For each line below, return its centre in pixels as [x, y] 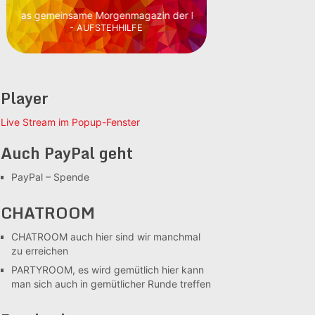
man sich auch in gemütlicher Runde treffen [111, 284]
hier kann [181, 270]
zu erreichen [40, 251]
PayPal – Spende [50, 177]
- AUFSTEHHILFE [106, 28]
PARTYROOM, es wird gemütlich [85, 270]
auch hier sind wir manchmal [134, 237]
